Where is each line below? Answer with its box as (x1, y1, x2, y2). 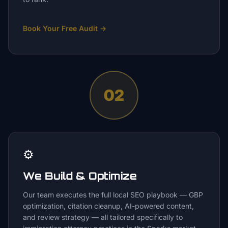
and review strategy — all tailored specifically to (23, 213, 183, 221)
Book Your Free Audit (23, 24, 98, 33)
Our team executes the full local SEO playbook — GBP (23, 190, 203, 199)
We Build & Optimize (23, 169, 137, 182)
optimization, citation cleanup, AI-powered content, (23, 202, 194, 210)
